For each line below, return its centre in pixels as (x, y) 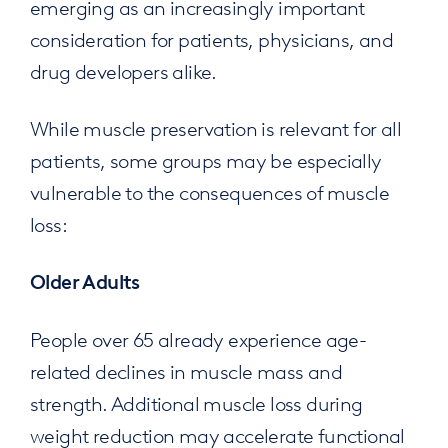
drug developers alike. (123, 70)
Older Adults (84, 282)
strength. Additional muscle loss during (196, 402)
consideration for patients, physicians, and (211, 38)
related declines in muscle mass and (185, 370)
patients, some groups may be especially (205, 159)
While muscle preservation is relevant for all (215, 127)
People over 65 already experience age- (198, 338)
